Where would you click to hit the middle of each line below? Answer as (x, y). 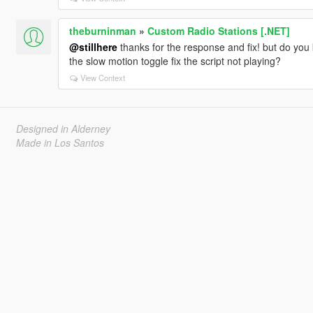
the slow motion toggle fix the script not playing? (175, 60)
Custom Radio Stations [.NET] (218, 30)
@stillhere (93, 46)
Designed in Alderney (63, 128)
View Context (102, 77)
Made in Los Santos (60, 142)
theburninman (102, 30)
